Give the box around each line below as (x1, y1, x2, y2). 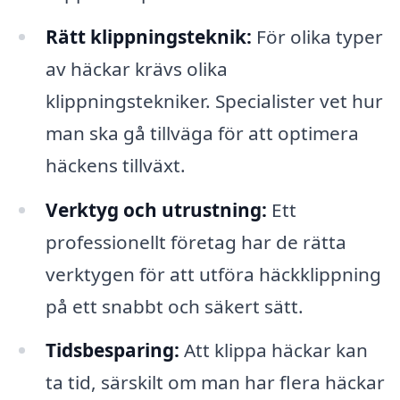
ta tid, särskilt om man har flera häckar (45, 370, 385, 396)
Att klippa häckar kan (179, 337, 368, 363)
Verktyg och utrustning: (45, 196, 267, 222)
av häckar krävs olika (45, 55, 228, 81)
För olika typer (251, 23, 383, 49)
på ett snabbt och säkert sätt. (45, 293, 304, 319)
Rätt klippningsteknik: (45, 23, 252, 49)
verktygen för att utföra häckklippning (45, 261, 381, 287)
